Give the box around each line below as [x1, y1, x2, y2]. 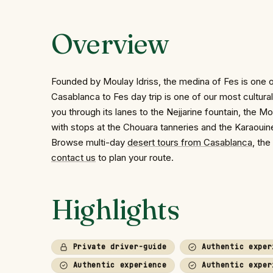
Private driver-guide [68, 241, 167, 251]
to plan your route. [96, 151, 174, 163]
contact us [51, 151, 96, 163]
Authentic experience [68, 260, 167, 269]
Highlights [51, 191, 179, 227]
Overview [51, 26, 169, 61]
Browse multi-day [51, 136, 127, 148]
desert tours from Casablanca [127, 136, 252, 148]
